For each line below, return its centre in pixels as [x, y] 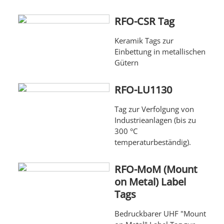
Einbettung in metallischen [160, 52]
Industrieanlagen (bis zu [155, 120]
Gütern [126, 63]
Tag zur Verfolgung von [154, 109]
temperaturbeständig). [152, 142]
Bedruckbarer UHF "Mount [160, 214]
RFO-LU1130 [143, 90]
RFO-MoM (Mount [156, 169]
